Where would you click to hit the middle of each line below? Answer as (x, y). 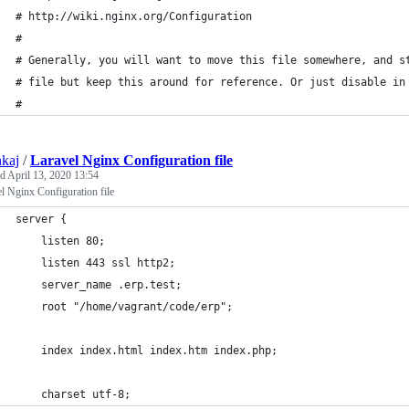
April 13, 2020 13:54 (53, 175)
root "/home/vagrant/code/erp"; (124, 307)
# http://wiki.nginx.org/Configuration (134, 16)
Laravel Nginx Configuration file (131, 160)
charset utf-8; (73, 394)
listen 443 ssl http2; (95, 263)
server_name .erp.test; (99, 285)
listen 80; (60, 241)
